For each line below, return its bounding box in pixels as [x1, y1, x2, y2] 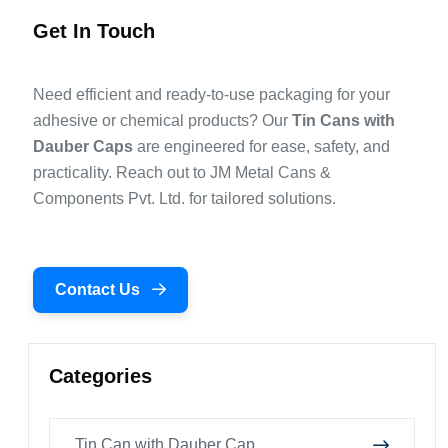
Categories [48, 365, 152, 388]
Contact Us [54, 281, 144, 299]
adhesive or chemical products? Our [32, 112, 292, 130]
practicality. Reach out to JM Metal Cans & [32, 164, 331, 182]
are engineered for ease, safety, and [132, 138, 390, 156]
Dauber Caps [32, 138, 133, 156]
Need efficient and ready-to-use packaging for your [32, 86, 390, 104]
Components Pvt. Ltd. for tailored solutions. [32, 190, 336, 208]
